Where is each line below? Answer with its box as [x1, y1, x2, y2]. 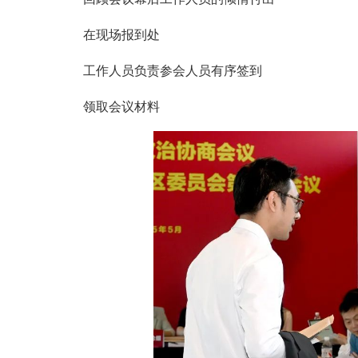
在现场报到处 [83, 28, 160, 42]
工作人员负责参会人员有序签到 [83, 64, 262, 78]
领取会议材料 [83, 100, 160, 114]
